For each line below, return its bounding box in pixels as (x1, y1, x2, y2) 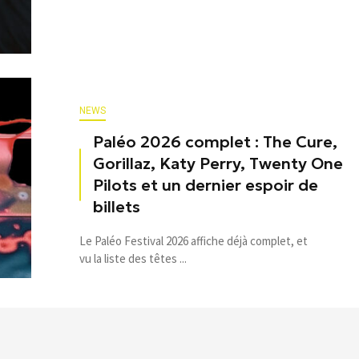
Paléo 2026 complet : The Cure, (93, 132, 337, 152)
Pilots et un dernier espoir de (93, 175, 318, 196)
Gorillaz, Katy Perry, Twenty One (93, 154, 343, 174)
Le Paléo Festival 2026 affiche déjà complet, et (79, 233, 308, 249)
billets (93, 197, 140, 217)
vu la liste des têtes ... (79, 251, 187, 267)
